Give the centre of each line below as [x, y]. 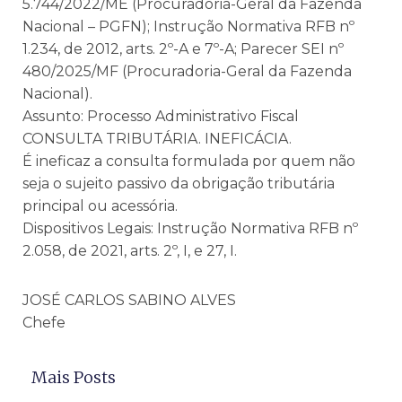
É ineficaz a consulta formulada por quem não [189, 161]
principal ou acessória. [100, 205]
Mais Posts [74, 377]
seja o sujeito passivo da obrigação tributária [179, 183]
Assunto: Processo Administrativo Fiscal [161, 116]
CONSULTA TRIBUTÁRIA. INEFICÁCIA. [157, 138]
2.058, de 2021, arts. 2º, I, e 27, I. [130, 250]
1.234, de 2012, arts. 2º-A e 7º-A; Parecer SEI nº [183, 48]
